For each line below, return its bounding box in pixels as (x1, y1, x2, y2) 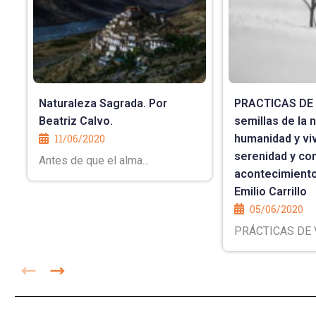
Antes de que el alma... (38, 154, 149, 168)
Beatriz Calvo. (38, 114, 113, 128)
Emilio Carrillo (233, 185, 307, 199)
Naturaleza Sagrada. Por (38, 97, 167, 111)
